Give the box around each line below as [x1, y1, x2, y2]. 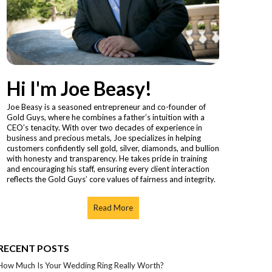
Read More [93, 202, 133, 212]
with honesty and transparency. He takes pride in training [7, 153, 207, 163]
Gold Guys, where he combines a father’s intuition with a [7, 112, 205, 122]
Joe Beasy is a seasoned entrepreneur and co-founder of [7, 101, 206, 112]
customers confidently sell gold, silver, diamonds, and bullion [7, 143, 219, 153]
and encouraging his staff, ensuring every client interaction [7, 163, 209, 174]
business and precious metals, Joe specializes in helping [7, 132, 201, 143]
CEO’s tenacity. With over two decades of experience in [7, 122, 202, 132]
